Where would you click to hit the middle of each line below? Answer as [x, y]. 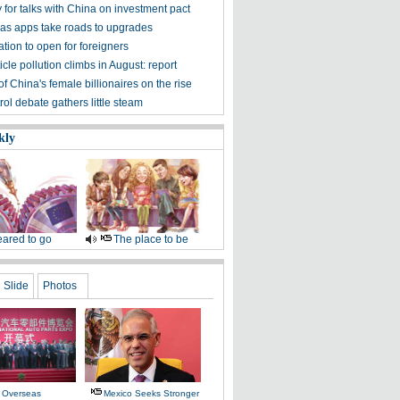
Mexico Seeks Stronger [151, 393]
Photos [60, 286]
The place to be [150, 239]
